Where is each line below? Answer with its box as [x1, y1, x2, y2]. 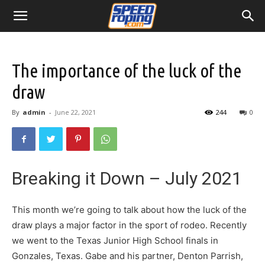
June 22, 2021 [55, 108, 96, 117]
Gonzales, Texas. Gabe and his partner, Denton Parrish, [12, 250, 243, 262]
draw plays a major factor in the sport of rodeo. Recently [12, 219, 247, 231]
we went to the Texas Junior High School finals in [12, 235, 218, 247]
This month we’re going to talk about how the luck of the [12, 204, 247, 216]
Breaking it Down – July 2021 [12, 168, 242, 189]
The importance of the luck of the [12, 60, 241, 81]
